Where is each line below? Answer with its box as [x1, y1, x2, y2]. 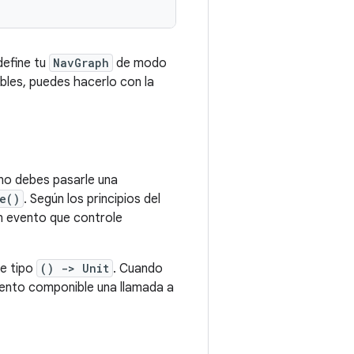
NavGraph [53, 55, 109, 70]
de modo [113, 55, 167, 71]
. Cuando [113, 261, 163, 277]
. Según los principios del [24, 191, 160, 207]
